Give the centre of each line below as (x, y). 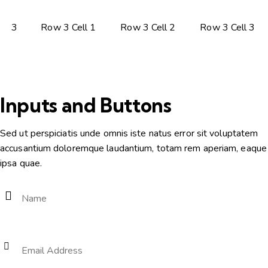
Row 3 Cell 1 (68, 27)
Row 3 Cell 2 (148, 27)
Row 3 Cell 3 (228, 27)
